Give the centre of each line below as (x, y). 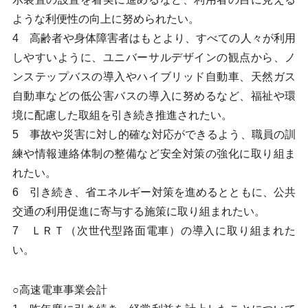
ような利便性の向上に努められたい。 (106, 19)
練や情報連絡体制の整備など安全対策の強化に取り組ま (154, 154)
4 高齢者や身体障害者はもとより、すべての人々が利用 (154, 38)
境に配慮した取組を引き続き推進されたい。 (122, 115)
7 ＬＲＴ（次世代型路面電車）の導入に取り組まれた (154, 231)
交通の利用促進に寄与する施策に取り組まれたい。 (139, 211)
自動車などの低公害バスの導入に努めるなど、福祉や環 (154, 96)
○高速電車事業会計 (59, 290)
